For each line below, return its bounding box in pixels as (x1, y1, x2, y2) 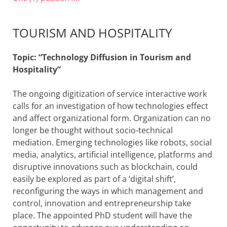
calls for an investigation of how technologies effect (13, 100, 208, 111)
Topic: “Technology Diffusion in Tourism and (13, 51, 191, 63)
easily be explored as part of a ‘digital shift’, (13, 173, 176, 184)
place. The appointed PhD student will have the (13, 209, 192, 221)
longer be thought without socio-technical (13, 124, 173, 136)
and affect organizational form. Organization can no (13, 112, 211, 124)
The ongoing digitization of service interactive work (13, 88, 207, 99)
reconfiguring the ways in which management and (13, 185, 203, 197)
